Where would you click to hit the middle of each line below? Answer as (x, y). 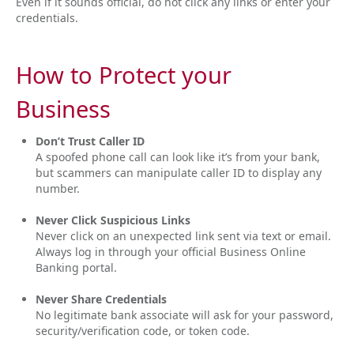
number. (58, 188)
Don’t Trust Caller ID (90, 141)
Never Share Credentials (101, 299)
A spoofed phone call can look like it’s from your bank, (178, 157)
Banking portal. (76, 267)
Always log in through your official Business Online (171, 252)
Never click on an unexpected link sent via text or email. (185, 236)
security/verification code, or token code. (143, 331)
